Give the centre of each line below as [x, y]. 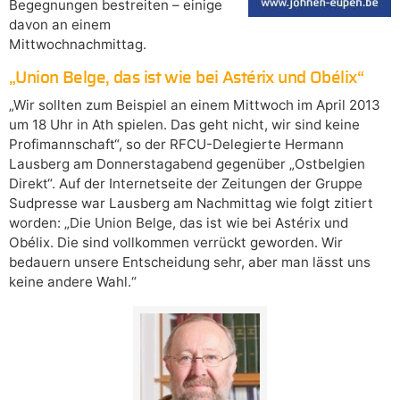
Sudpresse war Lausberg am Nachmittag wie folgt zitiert [191, 203]
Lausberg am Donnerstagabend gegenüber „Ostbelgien [187, 163]
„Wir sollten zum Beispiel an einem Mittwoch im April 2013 [195, 104]
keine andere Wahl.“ [73, 281]
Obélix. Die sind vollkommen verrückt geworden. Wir [176, 242]
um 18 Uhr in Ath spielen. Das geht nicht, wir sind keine [184, 124]
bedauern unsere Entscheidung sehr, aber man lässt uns [190, 262]
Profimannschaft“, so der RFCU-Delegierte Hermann [176, 144]
